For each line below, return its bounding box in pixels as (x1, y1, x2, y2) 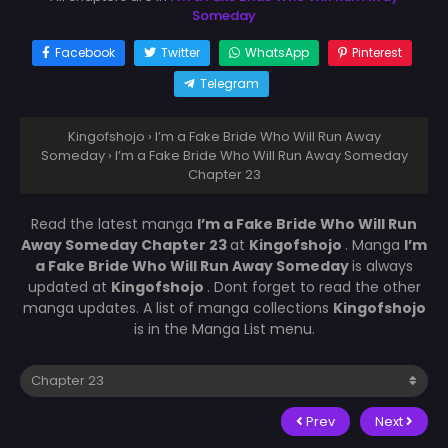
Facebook (54, 43, 115, 61)
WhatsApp (244, 43, 309, 61)
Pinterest (351, 43, 402, 61)
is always (352, 255, 413, 276)
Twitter (160, 43, 200, 61)
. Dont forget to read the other (206, 276, 421, 297)
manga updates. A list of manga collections (22, 297, 333, 318)
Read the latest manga (31, 213, 197, 234)
